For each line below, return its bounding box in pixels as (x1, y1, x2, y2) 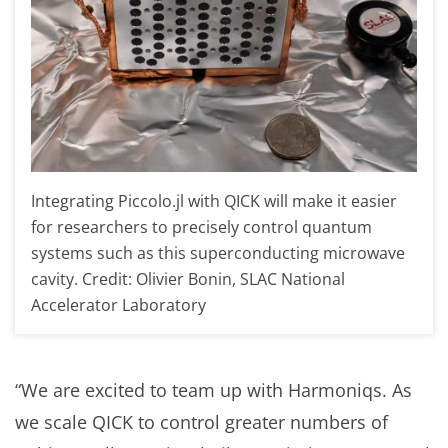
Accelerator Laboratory (31, 294, 206, 317)
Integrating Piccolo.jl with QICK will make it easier (31, 190, 397, 213)
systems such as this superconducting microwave (31, 242, 405, 265)
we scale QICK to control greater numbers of (15, 410, 388, 435)
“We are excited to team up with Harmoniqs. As (15, 378, 412, 403)
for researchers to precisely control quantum (31, 216, 372, 239)
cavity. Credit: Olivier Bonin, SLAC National (31, 268, 345, 291)
